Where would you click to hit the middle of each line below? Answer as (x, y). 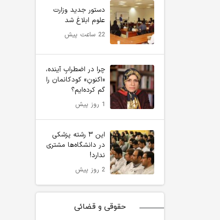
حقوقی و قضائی (100, 207)
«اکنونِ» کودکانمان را (76, 80)
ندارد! (97, 155)
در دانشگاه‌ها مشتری (76, 145)
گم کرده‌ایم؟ (88, 90)
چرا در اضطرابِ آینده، (75, 69)
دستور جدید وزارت (79, 10)
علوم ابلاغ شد (85, 20)
